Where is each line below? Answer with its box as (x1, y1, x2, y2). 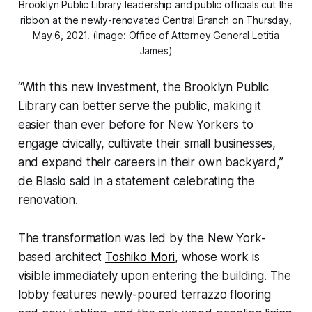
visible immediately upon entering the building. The (17, 269, 292, 283)
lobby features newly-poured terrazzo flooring (17, 288, 272, 302)
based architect (17, 250, 105, 265)
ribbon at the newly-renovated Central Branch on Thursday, (20, 14, 292, 26)
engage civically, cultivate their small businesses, (17, 136, 276, 151)
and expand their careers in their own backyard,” (17, 155, 283, 170)
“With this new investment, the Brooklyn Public (17, 80, 269, 95)
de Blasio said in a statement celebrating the (17, 174, 256, 189)
